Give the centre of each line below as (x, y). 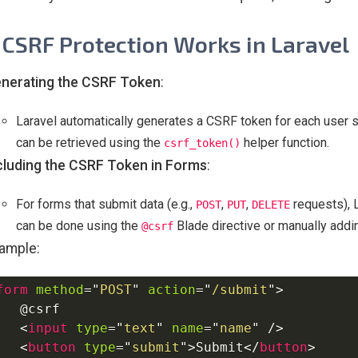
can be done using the (79, 225)
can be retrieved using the (90, 142)
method (60, 290)
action (172, 290)
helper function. (285, 142)
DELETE (271, 204)
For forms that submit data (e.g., (106, 204)
